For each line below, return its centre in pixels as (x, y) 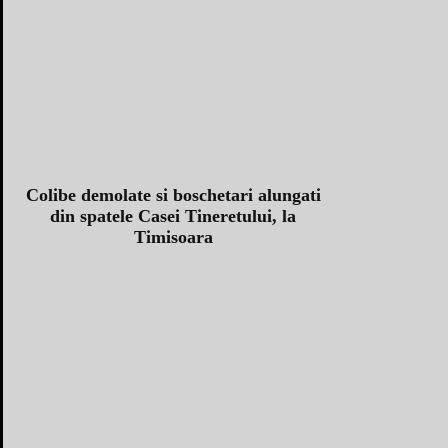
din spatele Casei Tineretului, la (173, 216)
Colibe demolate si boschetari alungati (173, 195)
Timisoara (173, 237)
